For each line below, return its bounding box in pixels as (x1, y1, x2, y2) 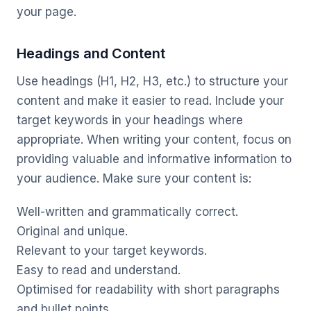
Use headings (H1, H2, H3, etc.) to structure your (17, 74, 288, 88)
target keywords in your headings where (17, 113, 243, 127)
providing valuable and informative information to (17, 152, 292, 166)
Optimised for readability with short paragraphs (17, 283, 280, 296)
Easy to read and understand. (17, 263, 180, 277)
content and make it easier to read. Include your (17, 94, 284, 108)
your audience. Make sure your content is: (17, 171, 251, 185)
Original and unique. (17, 224, 128, 238)
